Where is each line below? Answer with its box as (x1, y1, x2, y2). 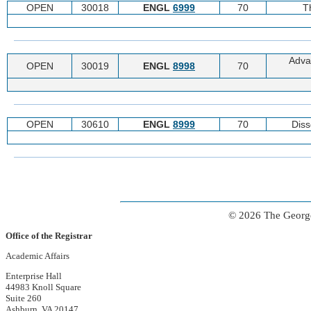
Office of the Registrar (6, 230, 92, 241)
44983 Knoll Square (6, 281, 81, 292)
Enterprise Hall (6, 270, 62, 281)
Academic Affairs (6, 250, 69, 261)
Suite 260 (6, 292, 42, 303)
